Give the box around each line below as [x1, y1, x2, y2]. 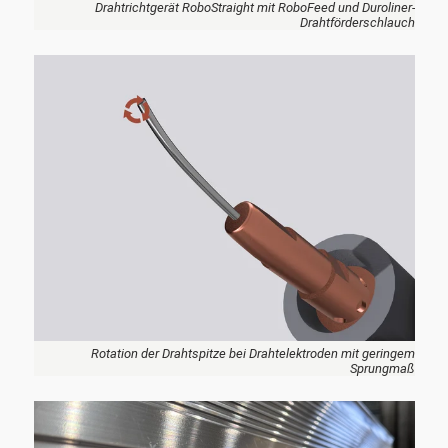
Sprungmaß [349, 361, 415, 376]
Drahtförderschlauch [299, 15, 415, 30]
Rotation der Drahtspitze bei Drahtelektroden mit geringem [90, 346, 415, 361]
